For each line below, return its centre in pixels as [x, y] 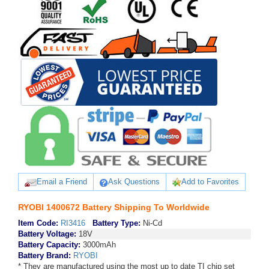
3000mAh [98, 245]
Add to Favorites [210, 182]
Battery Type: [116, 223]
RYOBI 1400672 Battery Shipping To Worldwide [114, 207]
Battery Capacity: [49, 245]
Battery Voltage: [47, 234]
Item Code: [38, 223]
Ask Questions [134, 182]
